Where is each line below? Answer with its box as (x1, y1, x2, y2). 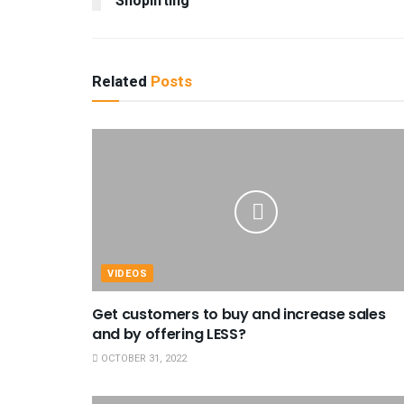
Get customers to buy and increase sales (92, 304, 386, 326)
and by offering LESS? (92, 324, 246, 345)
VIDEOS (107, 266, 148, 282)
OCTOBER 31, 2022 (98, 351, 187, 367)
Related (92, 70, 147, 94)
